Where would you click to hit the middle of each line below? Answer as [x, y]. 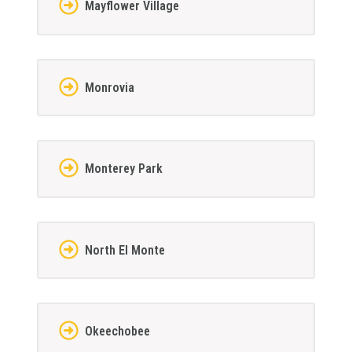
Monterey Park [123, 169]
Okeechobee [117, 331]
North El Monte [125, 250]
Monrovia [109, 87]
